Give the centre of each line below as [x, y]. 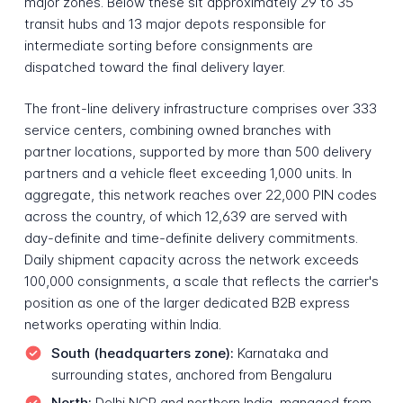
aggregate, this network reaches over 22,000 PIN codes [200, 195]
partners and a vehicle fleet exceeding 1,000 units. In [188, 174]
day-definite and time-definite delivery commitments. [191, 238]
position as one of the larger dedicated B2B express [187, 303]
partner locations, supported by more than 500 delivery [197, 152]
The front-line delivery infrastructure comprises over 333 [200, 109]
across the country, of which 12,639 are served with [185, 217]
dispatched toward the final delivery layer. [154, 67]
